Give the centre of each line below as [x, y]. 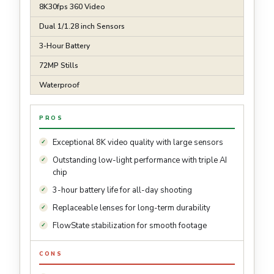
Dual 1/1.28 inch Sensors [82, 27]
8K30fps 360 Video [72, 7]
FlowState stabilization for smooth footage [130, 226]
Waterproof [59, 85]
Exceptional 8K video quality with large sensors [138, 143]
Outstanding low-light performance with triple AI [140, 161]
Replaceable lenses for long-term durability [131, 208]
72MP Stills [59, 66]
